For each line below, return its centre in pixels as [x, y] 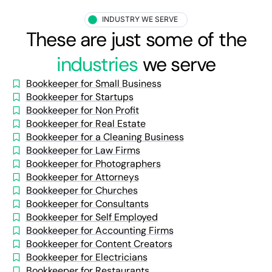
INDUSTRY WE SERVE [140, 19]
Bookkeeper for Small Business [93, 83]
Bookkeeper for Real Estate [86, 123]
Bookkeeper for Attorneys [82, 177]
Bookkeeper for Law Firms [83, 150]
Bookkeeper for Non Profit [82, 110]
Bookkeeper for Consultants [87, 203]
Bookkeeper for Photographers [93, 163]
